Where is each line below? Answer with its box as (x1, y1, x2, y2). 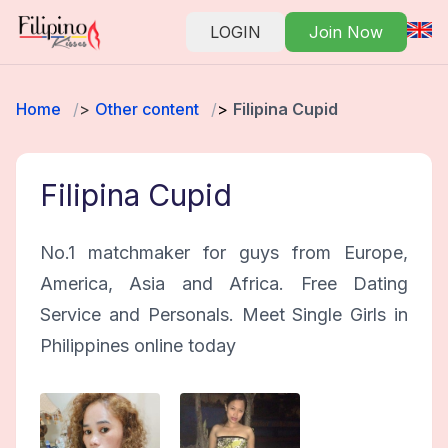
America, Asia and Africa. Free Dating (40, 273, 408, 294)
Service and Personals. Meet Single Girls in (40, 304, 408, 325)
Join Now (309, 22, 383, 42)
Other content (95, 99, 199, 119)
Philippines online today (40, 335, 236, 356)
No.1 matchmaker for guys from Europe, (40, 242, 408, 263)
